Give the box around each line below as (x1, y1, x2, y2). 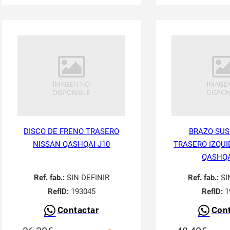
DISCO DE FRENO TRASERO (24, 127, 119, 136)
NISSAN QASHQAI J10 (33, 140, 110, 149)
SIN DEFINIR (64, 173, 109, 182)
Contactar (57, 205, 99, 215)
